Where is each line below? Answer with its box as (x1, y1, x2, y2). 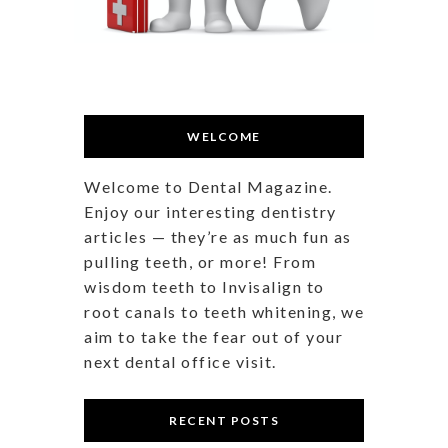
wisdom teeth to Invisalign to (84, 276, 325, 296)
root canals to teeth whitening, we (84, 301, 364, 321)
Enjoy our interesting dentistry (84, 201, 337, 221)
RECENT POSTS (169, 412, 279, 428)
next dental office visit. (84, 351, 277, 371)
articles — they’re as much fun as (84, 226, 352, 246)
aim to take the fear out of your (84, 326, 343, 346)
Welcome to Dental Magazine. (84, 176, 333, 196)
